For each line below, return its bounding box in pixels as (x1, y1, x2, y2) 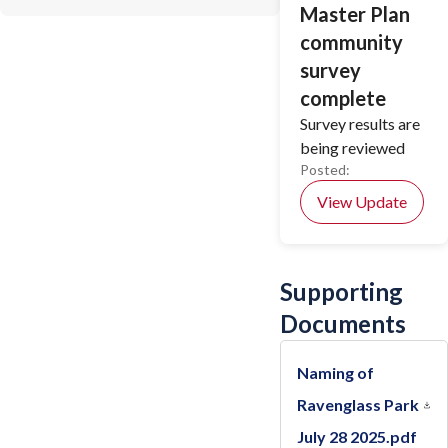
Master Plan (300, 2, 410, 26)
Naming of (297, 363, 374, 382)
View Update (317, 192, 407, 211)
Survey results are (300, 114, 420, 133)
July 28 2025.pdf (297, 427, 417, 446)
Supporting (280, 277, 403, 306)
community (300, 30, 403, 54)
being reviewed (300, 138, 405, 157)
